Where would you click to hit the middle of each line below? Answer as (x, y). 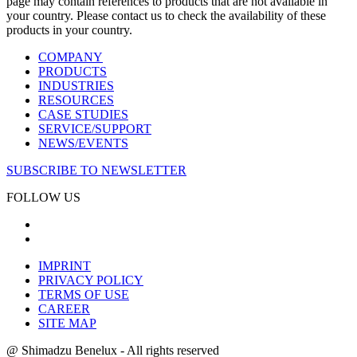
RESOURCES (76, 100)
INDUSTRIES (76, 86)
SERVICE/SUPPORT (95, 129)
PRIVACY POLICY (91, 280)
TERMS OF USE (84, 295)
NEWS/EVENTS (83, 143)
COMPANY (71, 57)
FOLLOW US (43, 198)
